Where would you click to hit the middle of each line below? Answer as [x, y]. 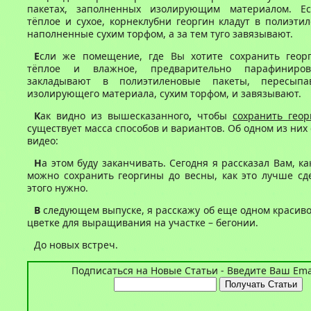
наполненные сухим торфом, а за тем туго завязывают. [160, 34]
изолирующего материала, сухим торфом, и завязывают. [164, 93]
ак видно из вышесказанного [115, 116]
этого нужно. [58, 188]
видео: [43, 141]
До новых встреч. [76, 245]
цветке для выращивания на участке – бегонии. [143, 222]
